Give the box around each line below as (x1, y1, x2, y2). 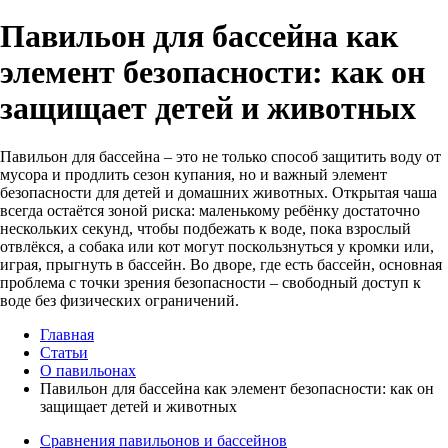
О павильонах (40, 361, 136, 379)
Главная (40, 325, 94, 343)
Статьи (40, 343, 88, 361)
